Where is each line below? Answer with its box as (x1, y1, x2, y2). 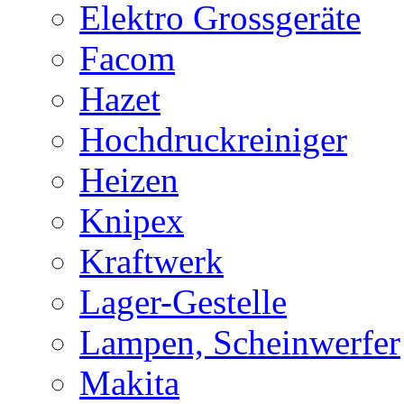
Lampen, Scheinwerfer (79, 322, 400, 362)
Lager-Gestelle (79, 281, 287, 321)
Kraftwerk (79, 241, 224, 280)
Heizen (79, 160, 179, 199)
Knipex (79, 200, 184, 240)
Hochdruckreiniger (79, 119, 347, 159)
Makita (79, 363, 179, 402)
